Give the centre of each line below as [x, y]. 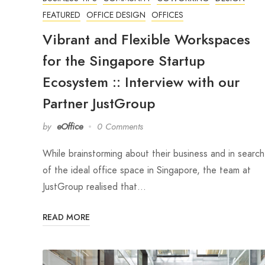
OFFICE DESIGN [116, 14]
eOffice [70, 126]
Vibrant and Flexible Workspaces [146, 39]
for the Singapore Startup [124, 60]
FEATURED [62, 14]
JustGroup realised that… [94, 186]
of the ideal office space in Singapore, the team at [147, 170]
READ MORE [66, 217]
